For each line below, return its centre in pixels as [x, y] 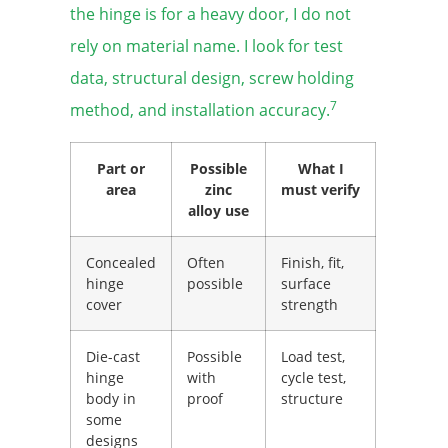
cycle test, [313, 378]
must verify [320, 190]
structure [312, 399]
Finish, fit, [312, 263]
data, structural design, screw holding [212, 78]
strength [309, 305]
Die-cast [113, 357]
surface [306, 284]
